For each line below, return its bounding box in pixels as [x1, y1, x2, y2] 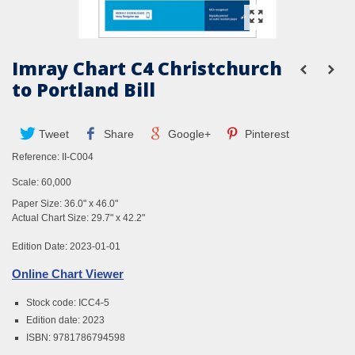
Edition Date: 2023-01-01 [12, 241, 120, 253]
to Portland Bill [12, 77, 155, 103]
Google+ [164, 128, 211, 141]
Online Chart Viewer [12, 267, 124, 281]
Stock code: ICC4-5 [26, 297, 109, 309]
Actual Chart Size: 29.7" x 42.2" [12, 212, 145, 224]
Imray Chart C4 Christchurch [12, 55, 282, 82]
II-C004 [62, 151, 94, 163]
